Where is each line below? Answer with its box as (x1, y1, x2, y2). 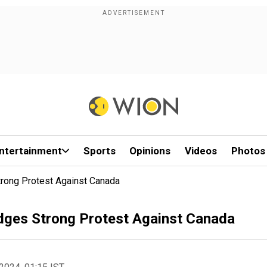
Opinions (129, 145, 171, 157)
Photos (231, 145, 265, 157)
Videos (185, 145, 218, 157)
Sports (83, 145, 116, 157)
